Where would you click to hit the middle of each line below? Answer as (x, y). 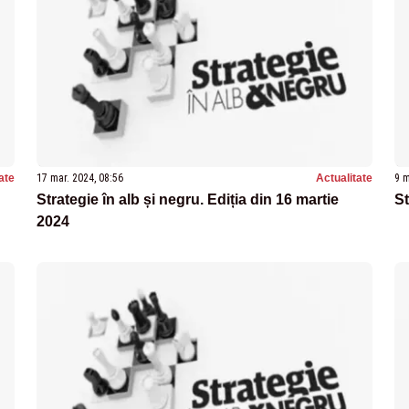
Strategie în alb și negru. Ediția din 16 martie (188, 199)
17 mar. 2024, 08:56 (80, 178)
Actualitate (344, 178)
